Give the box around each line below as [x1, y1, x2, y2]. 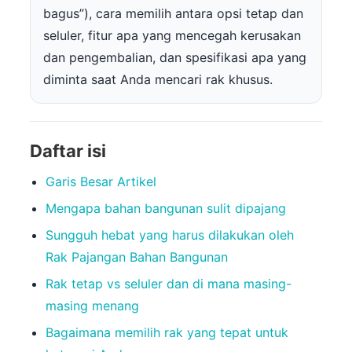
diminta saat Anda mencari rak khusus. [43, 71, 273, 88]
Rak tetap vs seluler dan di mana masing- [46, 276, 291, 292]
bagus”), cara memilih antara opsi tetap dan [43, 5, 303, 22]
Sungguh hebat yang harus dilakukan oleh [46, 227, 294, 244]
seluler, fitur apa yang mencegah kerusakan [43, 27, 301, 44]
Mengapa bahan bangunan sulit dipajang [46, 200, 286, 217]
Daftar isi [30, 141, 106, 162]
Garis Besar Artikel [46, 174, 156, 190]
